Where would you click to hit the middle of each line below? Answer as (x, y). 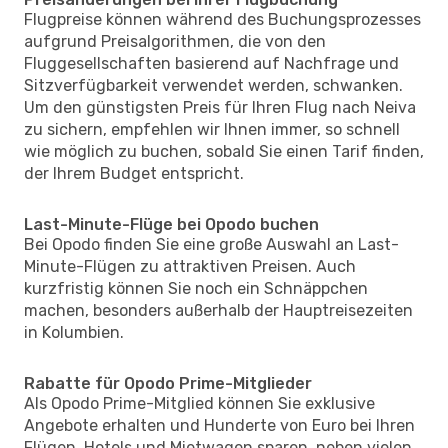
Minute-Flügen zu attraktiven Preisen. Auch (190, 266)
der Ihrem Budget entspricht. (134, 173)
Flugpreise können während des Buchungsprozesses (222, 19)
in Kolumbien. (74, 332)
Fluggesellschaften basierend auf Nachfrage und (211, 63)
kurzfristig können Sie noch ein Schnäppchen (196, 288)
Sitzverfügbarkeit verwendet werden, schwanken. (213, 85)
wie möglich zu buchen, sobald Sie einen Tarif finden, (224, 151)
